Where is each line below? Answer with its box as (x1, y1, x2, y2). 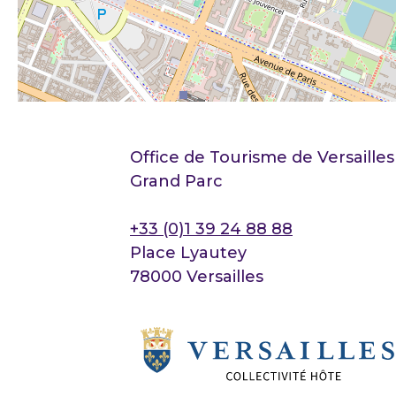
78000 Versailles (130, 267, 263, 287)
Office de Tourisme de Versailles (130, 148, 394, 168)
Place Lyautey (130, 243, 247, 263)
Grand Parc (130, 171, 223, 192)
